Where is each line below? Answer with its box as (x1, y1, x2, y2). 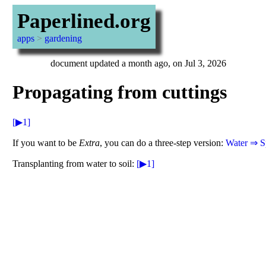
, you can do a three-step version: (99, 137, 226, 148)
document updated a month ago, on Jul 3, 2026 (50, 58, 226, 68)
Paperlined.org (17, 9, 151, 33)
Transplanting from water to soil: (12, 158, 137, 169)
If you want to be (12, 137, 79, 148)
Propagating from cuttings (12, 81, 227, 103)
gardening (44, 33, 82, 43)
